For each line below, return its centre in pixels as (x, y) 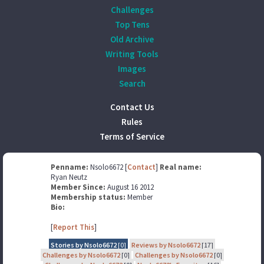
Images (132, 69)
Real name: (180, 167)
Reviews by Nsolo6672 (166, 245)
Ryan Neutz (69, 177)
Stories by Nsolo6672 (84, 245)
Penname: (70, 167)
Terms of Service (132, 136)
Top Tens (132, 24)
